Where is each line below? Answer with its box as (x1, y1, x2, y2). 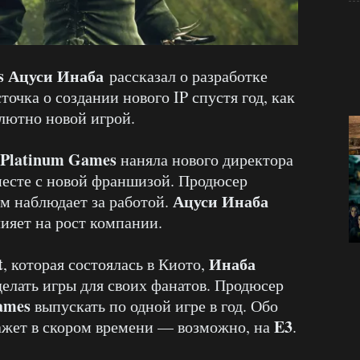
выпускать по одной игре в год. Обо (31, 295, 278, 317)
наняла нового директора (117, 149, 293, 171)
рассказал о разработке (104, 65, 268, 88)
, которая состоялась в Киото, (3, 253, 209, 276)
